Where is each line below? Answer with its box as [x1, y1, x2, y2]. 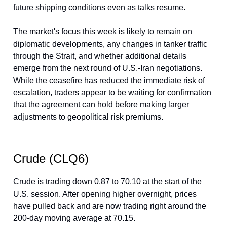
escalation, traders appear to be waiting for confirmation [13, 88, 211, 97]
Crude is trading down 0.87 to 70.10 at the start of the [13, 177, 202, 186]
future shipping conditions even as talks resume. [13, 3, 185, 12]
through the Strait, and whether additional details [13, 52, 186, 60]
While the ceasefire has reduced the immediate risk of [13, 76, 205, 85]
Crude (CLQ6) [13, 152, 89, 165]
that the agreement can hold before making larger [13, 100, 189, 109]
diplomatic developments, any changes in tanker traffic [13, 40, 207, 48]
